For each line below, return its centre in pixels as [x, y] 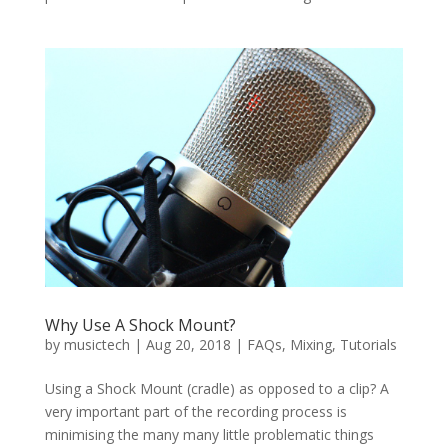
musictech [96, 345]
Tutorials [368, 345]
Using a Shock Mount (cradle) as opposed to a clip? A [216, 389]
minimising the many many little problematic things [209, 435]
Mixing [310, 345]
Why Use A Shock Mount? [140, 325]
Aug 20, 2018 [188, 345]
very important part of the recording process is [195, 412]
